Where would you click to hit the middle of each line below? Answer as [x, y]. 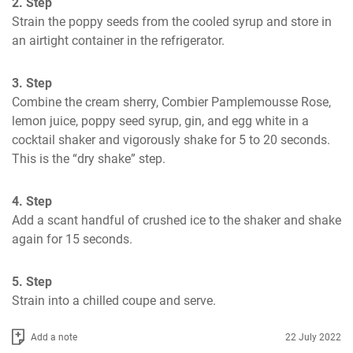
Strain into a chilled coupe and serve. [114, 301]
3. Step [32, 83]
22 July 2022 [313, 337]
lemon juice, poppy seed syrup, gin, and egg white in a [160, 121]
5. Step [32, 282]
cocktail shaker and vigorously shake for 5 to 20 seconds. [171, 140]
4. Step [32, 201]
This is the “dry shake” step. [89, 159]
